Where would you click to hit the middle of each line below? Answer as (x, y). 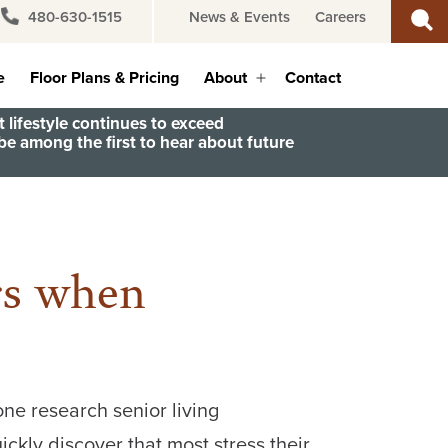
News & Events (239, 16)
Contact (313, 78)
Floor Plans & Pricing (105, 78)
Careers (340, 16)
